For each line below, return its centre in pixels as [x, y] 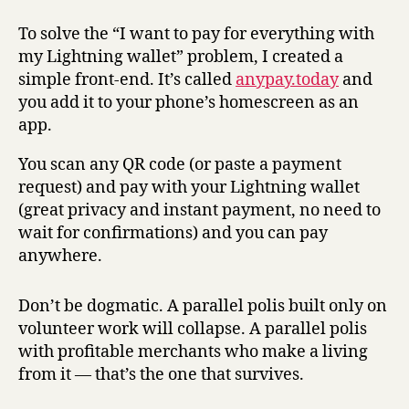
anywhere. [60, 257]
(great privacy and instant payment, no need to [199, 211]
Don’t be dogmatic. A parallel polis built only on [203, 307]
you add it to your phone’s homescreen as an [189, 103]
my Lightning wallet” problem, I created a [181, 58]
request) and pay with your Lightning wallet [189, 188]
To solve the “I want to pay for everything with [196, 35]
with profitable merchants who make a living [193, 352]
